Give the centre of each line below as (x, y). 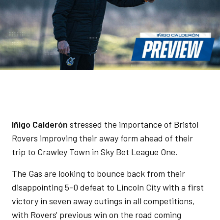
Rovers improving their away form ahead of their (102, 138)
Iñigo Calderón (40, 124)
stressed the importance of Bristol (133, 124)
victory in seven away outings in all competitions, (103, 201)
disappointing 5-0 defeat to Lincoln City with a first (108, 187)
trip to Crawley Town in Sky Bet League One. (96, 152)
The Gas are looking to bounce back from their (98, 173)
